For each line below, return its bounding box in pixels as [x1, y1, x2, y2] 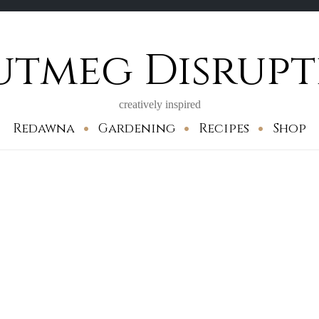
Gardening [98, 120, 175, 137]
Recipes [199, 120, 249, 137]
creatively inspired [118, 98, 201, 110]
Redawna [13, 120, 75, 137]
